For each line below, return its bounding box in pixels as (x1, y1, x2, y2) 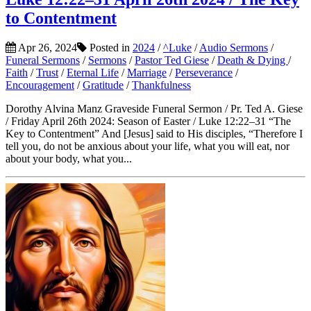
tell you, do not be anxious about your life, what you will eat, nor (6, 140, 289, 153)
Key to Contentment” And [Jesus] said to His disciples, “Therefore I (6, 128, 303, 140)
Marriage (127, 67, 167, 79)
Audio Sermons (199, 42, 268, 54)
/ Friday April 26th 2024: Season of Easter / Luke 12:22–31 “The (6, 115, 291, 128)
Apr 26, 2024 (16, 42, 77, 54)
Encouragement (6, 79, 74, 92)
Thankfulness (132, 79, 191, 92)
